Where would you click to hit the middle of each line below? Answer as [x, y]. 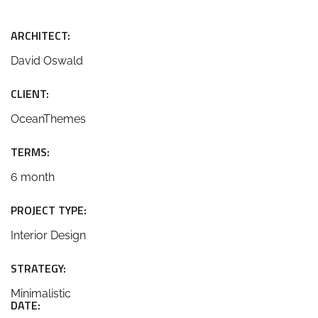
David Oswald [47, 61]
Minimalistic [41, 294]
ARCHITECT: [40, 35]
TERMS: [30, 152]
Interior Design [48, 235]
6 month [33, 177]
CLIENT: [30, 94]
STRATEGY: [38, 268]
